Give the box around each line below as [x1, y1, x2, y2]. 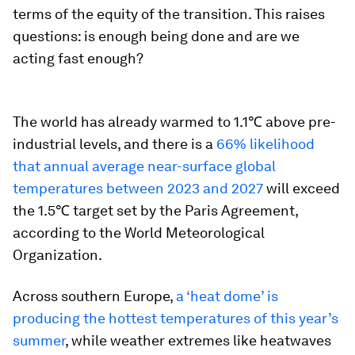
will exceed [263, 180, 340, 197]
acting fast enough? [13, 50, 143, 67]
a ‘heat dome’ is [176, 288, 278, 305]
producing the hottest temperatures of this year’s [13, 310, 338, 327]
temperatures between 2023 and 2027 [13, 180, 263, 197]
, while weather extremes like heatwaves [65, 332, 331, 349]
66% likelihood [216, 136, 315, 153]
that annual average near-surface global [13, 158, 276, 175]
